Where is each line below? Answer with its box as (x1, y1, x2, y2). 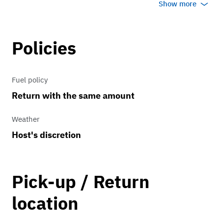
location (12, 192, 78, 215)
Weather (12, 114, 40, 124)
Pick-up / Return (12, 170, 149, 193)
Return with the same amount (12, 90, 135, 102)
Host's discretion (12, 129, 81, 141)
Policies (12, 36, 76, 60)
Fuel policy (12, 75, 48, 85)
